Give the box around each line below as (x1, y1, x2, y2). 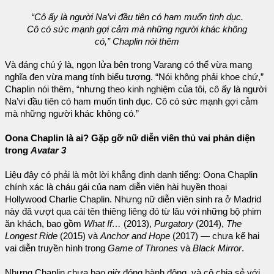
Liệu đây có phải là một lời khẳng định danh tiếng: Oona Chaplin (5, 169, 257, 180)
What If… (84, 218, 121, 229)
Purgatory (154, 218, 193, 229)
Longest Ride (5, 231, 57, 241)
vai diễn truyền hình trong (5, 243, 108, 253)
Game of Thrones (108, 243, 178, 253)
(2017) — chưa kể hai (170, 231, 259, 241)
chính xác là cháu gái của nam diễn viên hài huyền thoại (5, 182, 227, 192)
